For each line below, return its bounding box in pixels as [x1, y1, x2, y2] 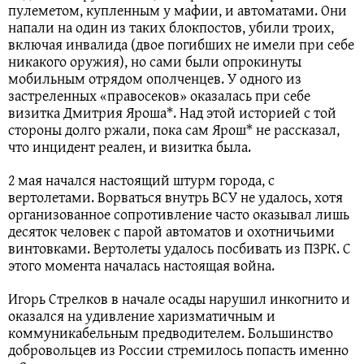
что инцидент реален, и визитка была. [8, 135, 254, 158]
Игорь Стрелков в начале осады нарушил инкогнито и [8, 287, 350, 310]
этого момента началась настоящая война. [8, 253, 275, 276]
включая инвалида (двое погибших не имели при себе [8, 32, 354, 55]
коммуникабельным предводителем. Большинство [8, 321, 333, 344]
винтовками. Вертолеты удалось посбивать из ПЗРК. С [8, 236, 351, 259]
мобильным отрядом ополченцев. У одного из [8, 67, 301, 89]
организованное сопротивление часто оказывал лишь [8, 202, 349, 225]
